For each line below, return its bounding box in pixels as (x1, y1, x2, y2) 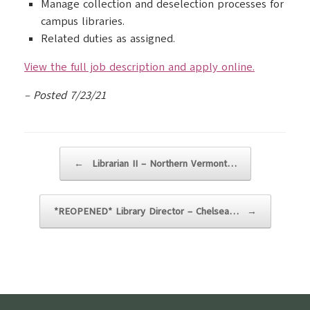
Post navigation (24, 147, 98, 159)
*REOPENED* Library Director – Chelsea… (53, 205, 242, 218)
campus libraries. (41, 14, 125, 29)
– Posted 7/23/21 (24, 88, 106, 103)
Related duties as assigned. (41, 31, 175, 46)
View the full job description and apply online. (24, 60, 255, 75)
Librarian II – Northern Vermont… (88, 157, 237, 170)
